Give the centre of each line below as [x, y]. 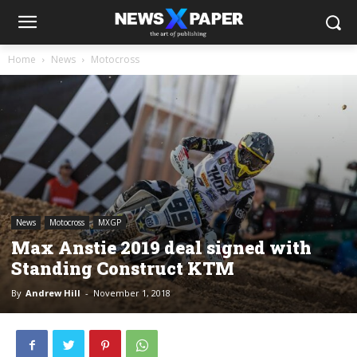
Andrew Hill [53, 292]
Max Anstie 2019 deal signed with [161, 247]
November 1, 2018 [132, 292]
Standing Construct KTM [123, 268]
